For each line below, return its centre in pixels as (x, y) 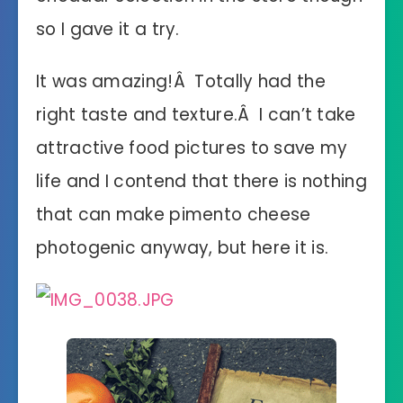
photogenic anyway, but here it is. (183, 248)
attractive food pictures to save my (192, 148)
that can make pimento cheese (174, 215)
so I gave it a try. (108, 30)
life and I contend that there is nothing (201, 182)
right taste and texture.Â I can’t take (196, 115)
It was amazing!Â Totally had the (181, 82)
